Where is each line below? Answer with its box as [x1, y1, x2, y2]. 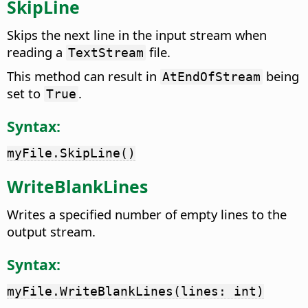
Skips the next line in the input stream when [7, 25, 267, 43]
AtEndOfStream [162, 69, 261, 84]
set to [7, 84, 44, 102]
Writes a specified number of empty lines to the [7, 206, 287, 223]
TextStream [68, 45, 144, 60]
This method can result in [7, 67, 160, 85]
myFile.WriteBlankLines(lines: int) [7, 283, 264, 298]
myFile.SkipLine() [7, 145, 135, 160]
